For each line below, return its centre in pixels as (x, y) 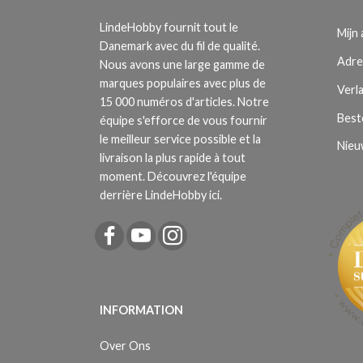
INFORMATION (141, 310)
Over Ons (125, 346)
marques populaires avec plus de (183, 83)
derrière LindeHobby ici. (161, 195)
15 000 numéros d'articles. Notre (184, 102)
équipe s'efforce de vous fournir (184, 120)
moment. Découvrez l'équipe (173, 176)
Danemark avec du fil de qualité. (180, 46)
